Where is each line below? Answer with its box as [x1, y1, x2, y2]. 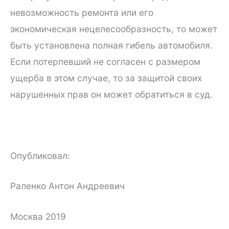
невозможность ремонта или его [10, 7, 153, 18]
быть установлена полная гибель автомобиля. [10, 40, 213, 51]
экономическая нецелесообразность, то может [10, 24, 217, 35]
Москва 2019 [10, 211, 66, 222]
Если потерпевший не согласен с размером [10, 56, 200, 67]
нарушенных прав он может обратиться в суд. [10, 89, 213, 100]
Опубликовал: [10, 150, 70, 161]
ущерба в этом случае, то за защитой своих [10, 73, 202, 84]
